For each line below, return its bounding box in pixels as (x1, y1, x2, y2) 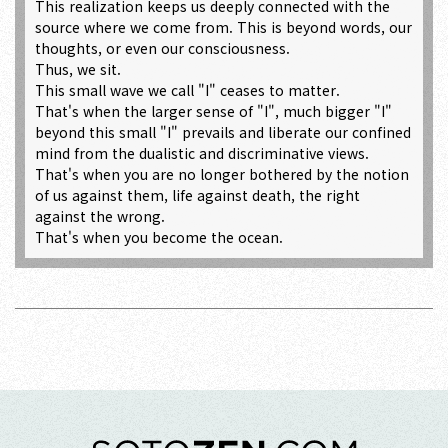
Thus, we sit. (35, 59, 121, 79)
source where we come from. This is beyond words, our (35, 17, 412, 37)
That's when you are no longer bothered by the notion (35, 164, 409, 184)
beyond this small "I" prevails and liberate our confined (35, 122, 411, 142)
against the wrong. (35, 206, 165, 226)
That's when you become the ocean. (35, 227, 283, 247)
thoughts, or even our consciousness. (35, 38, 290, 58)
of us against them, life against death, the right (35, 185, 360, 205)
